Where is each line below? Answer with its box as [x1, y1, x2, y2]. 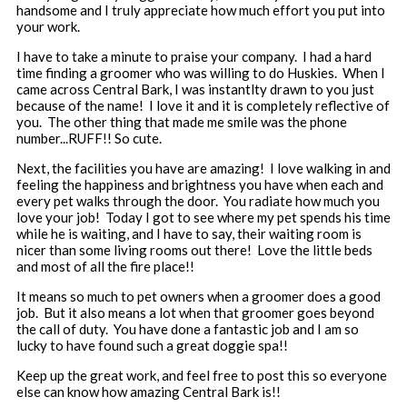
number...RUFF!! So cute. [16, 130, 162, 147]
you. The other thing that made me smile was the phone [16, 114, 347, 131]
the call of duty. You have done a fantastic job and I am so [16, 321, 359, 338]
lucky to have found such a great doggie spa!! [16, 337, 288, 354]
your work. [16, 18, 80, 35]
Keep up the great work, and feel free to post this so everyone [16, 367, 387, 384]
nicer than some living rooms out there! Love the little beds [16, 242, 372, 259]
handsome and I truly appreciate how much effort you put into [16, 2, 385, 19]
